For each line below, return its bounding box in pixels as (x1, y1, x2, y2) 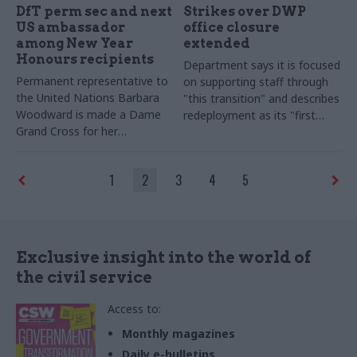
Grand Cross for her (16, 123, 118, 139)
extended (183, 35, 251, 51)
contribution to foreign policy (16, 139, 167, 155)
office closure (183, 19, 280, 35)
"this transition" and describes (183, 90, 340, 106)
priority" (183, 124, 226, 139)
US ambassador (16, 19, 125, 35)
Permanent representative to (16, 73, 168, 88)
